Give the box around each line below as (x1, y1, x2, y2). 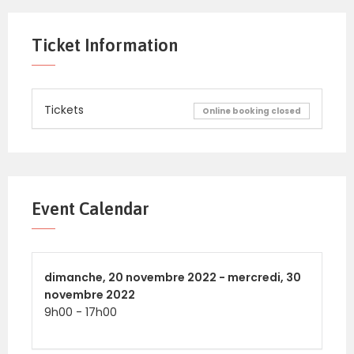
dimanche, (44, 269, 108, 286)
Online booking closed (202, 105, 301, 118)
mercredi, (228, 269, 286, 286)
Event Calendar (32, 198, 149, 220)
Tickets (44, 101, 84, 118)
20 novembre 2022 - (108, 269, 228, 286)
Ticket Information (32, 35, 178, 56)
